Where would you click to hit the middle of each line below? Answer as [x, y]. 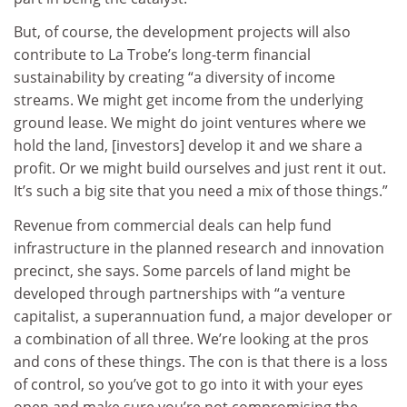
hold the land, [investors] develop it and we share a [188, 146]
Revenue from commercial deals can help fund [173, 225]
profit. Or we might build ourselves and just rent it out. [200, 169]
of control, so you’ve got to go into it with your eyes [189, 384]
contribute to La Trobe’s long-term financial [162, 55]
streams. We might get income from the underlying [189, 100]
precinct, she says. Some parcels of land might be [182, 270]
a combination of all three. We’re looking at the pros [191, 338]
